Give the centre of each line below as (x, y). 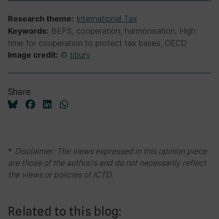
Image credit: (33, 55)
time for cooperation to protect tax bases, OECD (97, 43)
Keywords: (28, 31)
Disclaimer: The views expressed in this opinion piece (111, 151)
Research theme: (41, 19)
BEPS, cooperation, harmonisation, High (122, 31)
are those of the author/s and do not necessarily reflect (107, 163)
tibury (80, 55)
